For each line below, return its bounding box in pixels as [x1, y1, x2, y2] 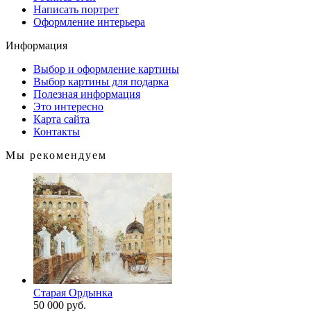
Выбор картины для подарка [33, 76, 169, 87]
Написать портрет [33, 3, 119, 15]
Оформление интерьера [33, 16, 145, 28]
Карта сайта [33, 113, 90, 125]
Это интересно [33, 101, 103, 112]
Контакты [33, 126, 80, 137]
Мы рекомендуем [6, 149, 107, 161]
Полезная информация [33, 88, 140, 100]
